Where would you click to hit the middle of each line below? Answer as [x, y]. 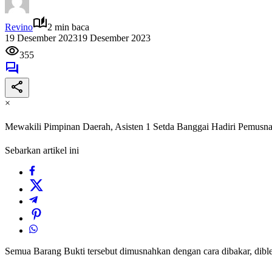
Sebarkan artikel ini [42, 151]
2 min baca [68, 27]
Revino [19, 27]
